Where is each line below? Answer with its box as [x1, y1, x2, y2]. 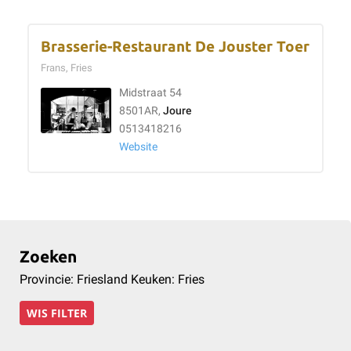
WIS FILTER [27, 306, 87, 320]
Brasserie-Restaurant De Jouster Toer [41, 38, 309, 55]
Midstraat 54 [119, 86, 182, 100]
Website [119, 140, 157, 154]
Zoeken [20, 248, 77, 266]
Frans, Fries [41, 62, 97, 74]
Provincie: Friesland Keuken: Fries [20, 272, 204, 287]
